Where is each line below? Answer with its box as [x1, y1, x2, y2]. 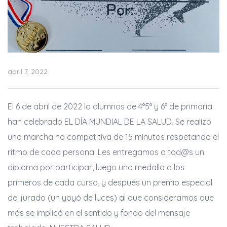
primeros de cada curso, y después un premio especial [8, 177, 212, 187]
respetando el [165, 131, 219, 142]
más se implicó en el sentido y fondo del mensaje [8, 207, 190, 218]
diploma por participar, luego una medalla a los [8, 162, 184, 172]
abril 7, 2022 [8, 66, 48, 76]
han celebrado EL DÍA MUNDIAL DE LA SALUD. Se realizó [8, 116, 211, 127]
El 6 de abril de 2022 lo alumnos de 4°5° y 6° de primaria [8, 101, 212, 111]
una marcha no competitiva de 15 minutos [8, 131, 165, 142]
